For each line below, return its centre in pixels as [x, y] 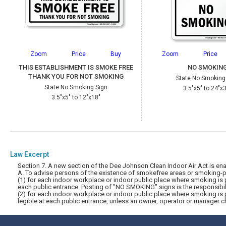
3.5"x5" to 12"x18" [76, 97]
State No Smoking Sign [76, 87]
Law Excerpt [30, 154]
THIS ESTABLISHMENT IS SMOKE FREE [76, 67]
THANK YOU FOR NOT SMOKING [76, 76]
